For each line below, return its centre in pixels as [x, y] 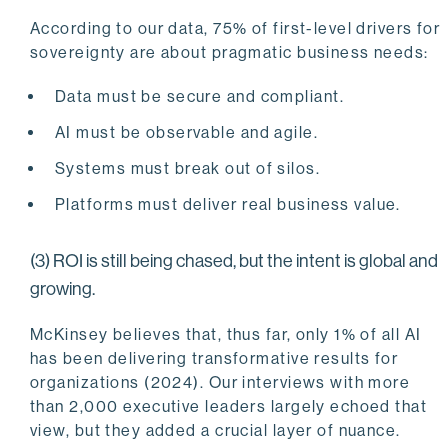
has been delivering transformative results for [214, 359]
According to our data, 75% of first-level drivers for [235, 29]
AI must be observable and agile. [187, 133]
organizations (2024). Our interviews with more [220, 383]
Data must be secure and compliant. [199, 97]
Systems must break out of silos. [188, 169]
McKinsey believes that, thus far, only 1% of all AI [226, 335]
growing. [62, 289]
